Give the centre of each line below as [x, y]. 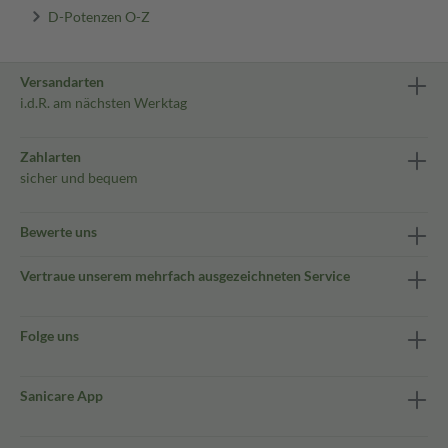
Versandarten [62, 81]
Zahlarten [50, 156]
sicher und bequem [79, 177]
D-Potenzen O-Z [98, 15]
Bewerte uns [58, 231]
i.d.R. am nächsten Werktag [103, 102]
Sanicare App [61, 395]
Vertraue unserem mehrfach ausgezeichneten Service [185, 275]
